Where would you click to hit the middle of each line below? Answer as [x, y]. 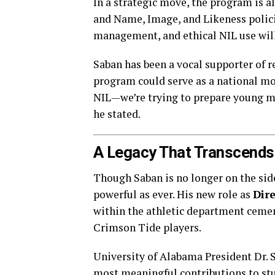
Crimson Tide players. [147, 227]
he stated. [117, 114]
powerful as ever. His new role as [173, 194]
